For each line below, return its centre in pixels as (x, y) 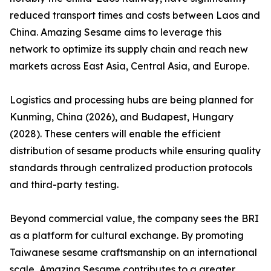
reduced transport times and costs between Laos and (135, 15)
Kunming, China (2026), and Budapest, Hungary (122, 117)
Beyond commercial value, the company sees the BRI (134, 219)
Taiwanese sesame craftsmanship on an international (133, 253)
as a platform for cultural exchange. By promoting (127, 236)
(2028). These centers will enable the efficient (115, 134)
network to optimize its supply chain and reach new (129, 49)
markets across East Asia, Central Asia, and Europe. (129, 66)
